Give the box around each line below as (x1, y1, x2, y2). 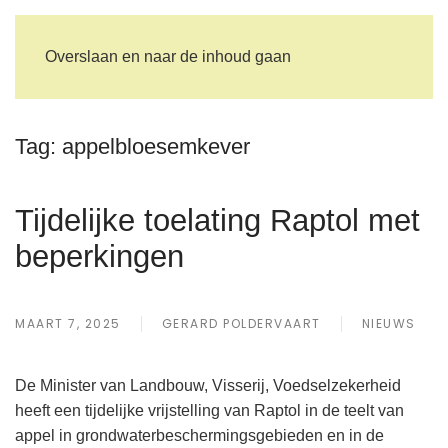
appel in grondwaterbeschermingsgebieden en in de (15, 427, 384, 444)
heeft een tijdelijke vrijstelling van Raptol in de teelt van (15, 402, 404, 419)
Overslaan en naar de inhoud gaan (45, 48, 291, 65)
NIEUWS (361, 315, 416, 332)
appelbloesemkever (62, 134, 250, 159)
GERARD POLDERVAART (161, 315, 321, 332)
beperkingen (15, 239, 184, 273)
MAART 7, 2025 (15, 315, 121, 332)
